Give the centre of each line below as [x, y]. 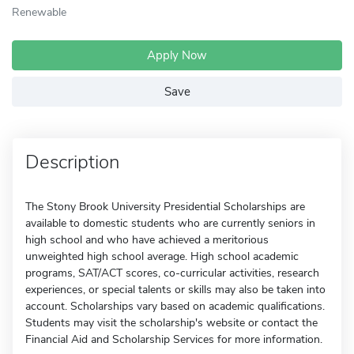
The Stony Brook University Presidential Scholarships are [165, 207]
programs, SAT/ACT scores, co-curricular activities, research [172, 273]
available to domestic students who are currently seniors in [170, 223]
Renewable [39, 12]
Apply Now [177, 55]
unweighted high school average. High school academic [162, 256]
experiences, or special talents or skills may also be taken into [175, 290]
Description [72, 162]
